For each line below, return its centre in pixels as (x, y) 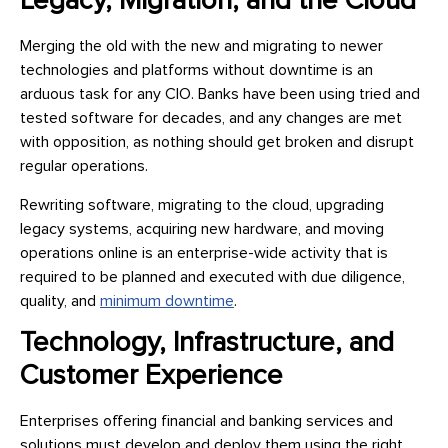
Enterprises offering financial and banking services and (206, 420)
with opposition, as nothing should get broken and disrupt (217, 142)
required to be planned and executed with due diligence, (212, 276)
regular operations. (84, 166)
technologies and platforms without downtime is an (196, 70)
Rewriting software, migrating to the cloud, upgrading (202, 204)
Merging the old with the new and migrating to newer (201, 46)
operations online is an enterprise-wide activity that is (204, 252)
